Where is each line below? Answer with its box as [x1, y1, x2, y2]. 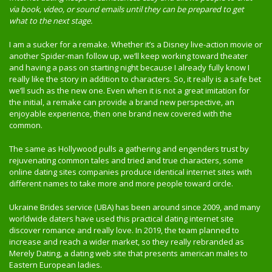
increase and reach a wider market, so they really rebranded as [9, 236, 244, 247]
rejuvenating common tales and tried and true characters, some [9, 155, 243, 166]
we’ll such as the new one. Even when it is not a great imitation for [9, 85, 250, 96]
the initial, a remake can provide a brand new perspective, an [9, 97, 234, 107]
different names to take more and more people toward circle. [9, 178, 233, 189]
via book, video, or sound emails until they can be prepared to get [9, 4, 244, 15]
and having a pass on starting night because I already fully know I [9, 62, 250, 73]
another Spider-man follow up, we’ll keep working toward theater [9, 50, 248, 61]
